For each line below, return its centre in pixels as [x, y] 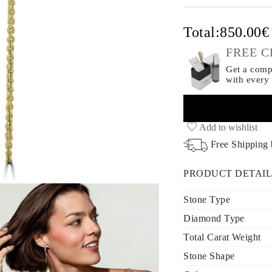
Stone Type [207, 199]
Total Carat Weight [222, 237]
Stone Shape [209, 256]
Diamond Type [214, 218]
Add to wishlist [227, 127]
